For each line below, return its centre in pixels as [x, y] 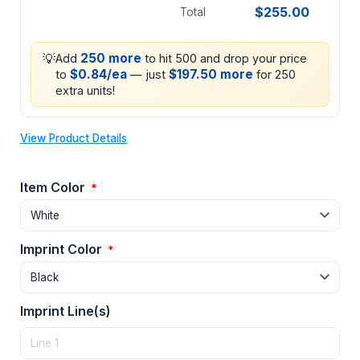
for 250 [274, 75]
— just [148, 75]
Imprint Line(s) [65, 311]
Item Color [54, 188]
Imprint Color [63, 250]
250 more [111, 59]
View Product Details [74, 139]
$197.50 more [211, 75]
